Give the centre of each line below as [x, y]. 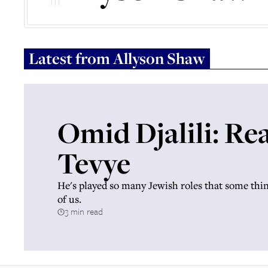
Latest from [71, 58]
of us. [69, 199]
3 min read [84, 211]
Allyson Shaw [159, 58]
